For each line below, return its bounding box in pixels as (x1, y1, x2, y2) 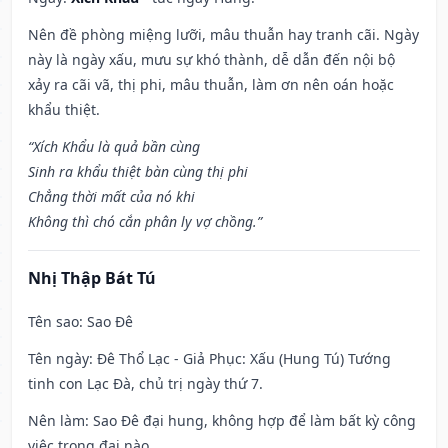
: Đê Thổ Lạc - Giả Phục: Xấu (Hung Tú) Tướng (89, 349, 391, 369)
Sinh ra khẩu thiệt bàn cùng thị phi (28, 162, 248, 182)
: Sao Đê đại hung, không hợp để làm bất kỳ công (85, 411, 416, 431)
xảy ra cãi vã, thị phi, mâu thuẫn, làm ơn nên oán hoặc (28, 75, 394, 95)
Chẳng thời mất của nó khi (28, 187, 195, 207)
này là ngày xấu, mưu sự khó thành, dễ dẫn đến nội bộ (28, 50, 395, 70)
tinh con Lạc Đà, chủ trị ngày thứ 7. (28, 374, 263, 394)
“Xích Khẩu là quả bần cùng (28, 137, 200, 157)
